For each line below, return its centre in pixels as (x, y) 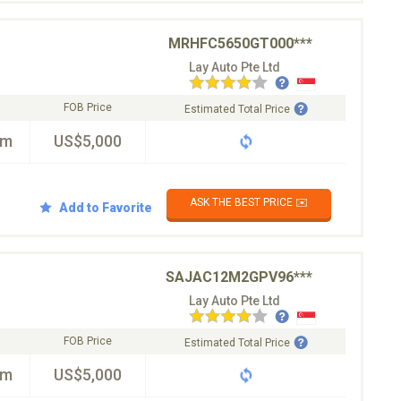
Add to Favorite (106, 207)
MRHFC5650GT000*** (240, 43)
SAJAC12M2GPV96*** (239, 277)
